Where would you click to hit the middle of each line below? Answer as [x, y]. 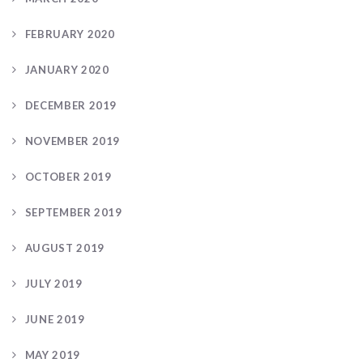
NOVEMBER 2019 [73, 141]
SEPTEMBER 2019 [73, 213]
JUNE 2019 [55, 320]
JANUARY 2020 [67, 70]
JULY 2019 [53, 284]
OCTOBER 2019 [68, 177]
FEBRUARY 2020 [70, 34]
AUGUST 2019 [64, 248]
